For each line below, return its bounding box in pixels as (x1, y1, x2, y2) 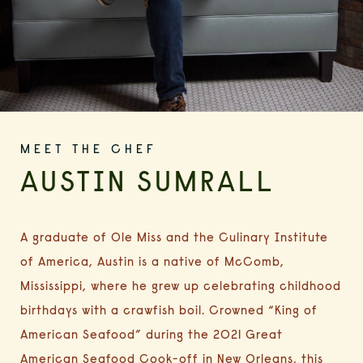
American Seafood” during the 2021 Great (20, 327, 283, 340)
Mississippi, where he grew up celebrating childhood (20, 279, 341, 292)
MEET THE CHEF (20, 143, 157, 156)
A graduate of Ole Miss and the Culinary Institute (20, 230, 328, 243)
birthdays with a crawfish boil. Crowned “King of (20, 303, 318, 316)
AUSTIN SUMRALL (20, 169, 275, 199)
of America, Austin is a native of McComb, (20, 254, 284, 267)
